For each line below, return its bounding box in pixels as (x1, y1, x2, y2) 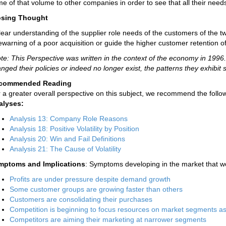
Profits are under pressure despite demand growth (10, 175, 171, 183)
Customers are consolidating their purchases (10, 195, 152, 203)
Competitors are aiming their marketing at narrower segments (10, 215, 206, 223)
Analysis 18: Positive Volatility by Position (10, 125, 139, 133)
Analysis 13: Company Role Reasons (10, 115, 128, 123)
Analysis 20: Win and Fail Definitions (10, 135, 125, 143)
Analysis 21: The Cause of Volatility (10, 145, 121, 153)
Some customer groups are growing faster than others (10, 185, 183, 193)
